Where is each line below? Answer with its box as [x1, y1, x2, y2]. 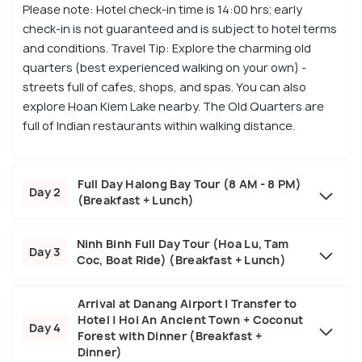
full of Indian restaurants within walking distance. [23, 118, 295, 134]
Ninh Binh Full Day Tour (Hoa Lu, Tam [76, 236, 289, 252]
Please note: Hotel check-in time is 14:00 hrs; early [23, 2, 302, 18]
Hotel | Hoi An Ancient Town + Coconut [77, 312, 304, 328]
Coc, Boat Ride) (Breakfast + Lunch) [76, 252, 287, 268]
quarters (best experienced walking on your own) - [23, 60, 306, 76]
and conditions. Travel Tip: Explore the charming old [23, 40, 311, 57]
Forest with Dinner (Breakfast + [77, 328, 262, 344]
